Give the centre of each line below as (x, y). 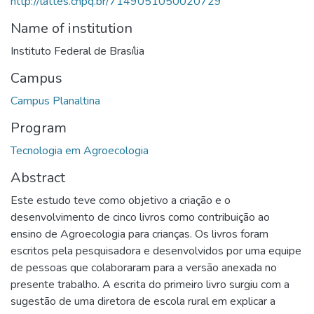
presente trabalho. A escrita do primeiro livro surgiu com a (150, 284)
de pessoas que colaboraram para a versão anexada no (144, 267)
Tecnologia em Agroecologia (80, 150)
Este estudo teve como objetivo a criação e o (121, 200)
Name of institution (71, 28)
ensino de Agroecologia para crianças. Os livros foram (139, 234)
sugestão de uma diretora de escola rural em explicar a (143, 301)
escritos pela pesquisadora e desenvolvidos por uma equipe (156, 251)
